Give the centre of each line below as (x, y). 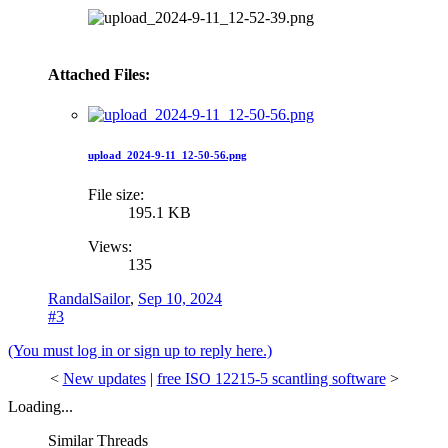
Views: (110, 246)
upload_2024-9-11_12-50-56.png (167, 154)
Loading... (40, 406)
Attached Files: (99, 75)
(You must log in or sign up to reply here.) (140, 350)
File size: (116, 194)
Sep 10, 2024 (180, 298)
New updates (104, 378)
